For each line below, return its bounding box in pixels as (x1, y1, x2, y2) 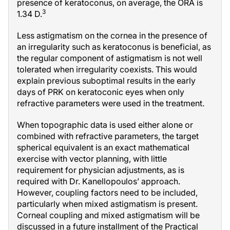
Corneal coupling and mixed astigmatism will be (17, 210, 200, 220)
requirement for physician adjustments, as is (17, 165, 184, 175)
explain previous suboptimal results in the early (17, 75, 196, 86)
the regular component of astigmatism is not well (17, 53, 202, 63)
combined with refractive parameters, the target (17, 131, 199, 141)
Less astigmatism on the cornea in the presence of (17, 30, 207, 41)
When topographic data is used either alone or (17, 120, 193, 130)
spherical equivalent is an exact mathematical (17, 142, 189, 152)
